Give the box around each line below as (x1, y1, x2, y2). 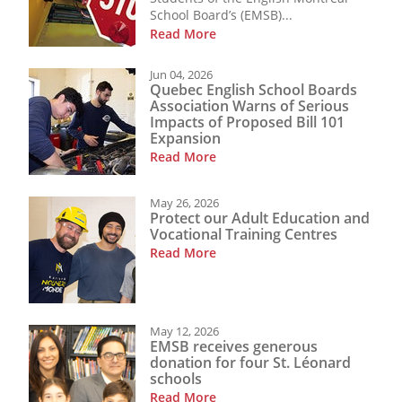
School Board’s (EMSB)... (150, 5, 293, 23)
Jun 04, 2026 (150, 66, 213, 83)
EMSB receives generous (150, 336, 318, 357)
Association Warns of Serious (150, 96, 349, 117)
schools (150, 369, 202, 389)
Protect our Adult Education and (150, 208, 370, 229)
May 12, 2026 (150, 322, 219, 339)
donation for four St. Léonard (150, 353, 351, 373)
